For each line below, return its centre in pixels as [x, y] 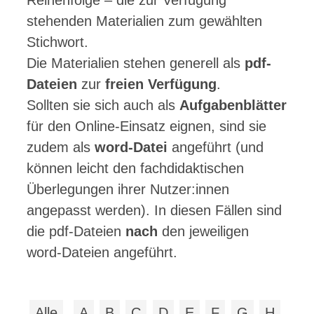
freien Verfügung [161, 84]
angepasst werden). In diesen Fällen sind [154, 210]
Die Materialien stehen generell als [136, 63]
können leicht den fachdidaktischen [135, 168]
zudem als [61, 147]
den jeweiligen [203, 231]
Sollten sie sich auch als [103, 105]
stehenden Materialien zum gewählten [144, 21]
